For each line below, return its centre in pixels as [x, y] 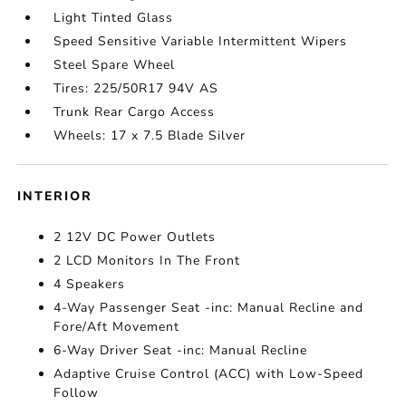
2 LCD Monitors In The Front [147, 261]
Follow [77, 393]
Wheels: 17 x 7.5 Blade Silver [150, 136]
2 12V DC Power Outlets [135, 237]
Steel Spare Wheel [115, 65]
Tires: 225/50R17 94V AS [136, 89]
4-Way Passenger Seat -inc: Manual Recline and [209, 308]
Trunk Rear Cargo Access [135, 112]
